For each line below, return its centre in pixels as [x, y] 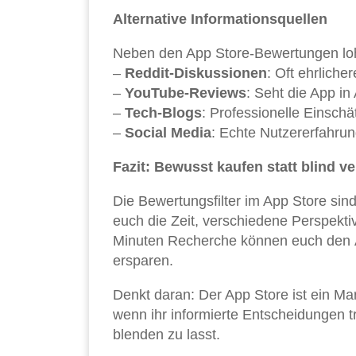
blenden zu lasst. [166, 335]
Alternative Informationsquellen [220, 19]
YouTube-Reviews [186, 93]
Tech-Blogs [163, 113]
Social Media [168, 133]
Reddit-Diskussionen [196, 74]
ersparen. [143, 261]
